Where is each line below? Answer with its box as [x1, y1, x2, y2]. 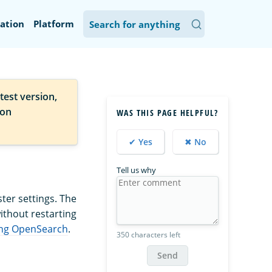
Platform [33, 18, 74, 30]
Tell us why [117, 165, 156, 175]
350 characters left [117, 229, 180, 240]
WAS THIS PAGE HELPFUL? [117, 107, 219, 118]
